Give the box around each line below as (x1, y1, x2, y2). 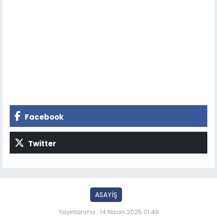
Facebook (23, 111, 63, 122)
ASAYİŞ (95, 189, 117, 200)
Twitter (27, 138, 56, 149)
